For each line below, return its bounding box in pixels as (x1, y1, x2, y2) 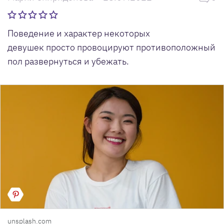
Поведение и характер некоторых (7, 27, 150, 39)
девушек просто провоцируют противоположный (7, 41, 215, 53)
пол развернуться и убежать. (7, 55, 129, 67)
